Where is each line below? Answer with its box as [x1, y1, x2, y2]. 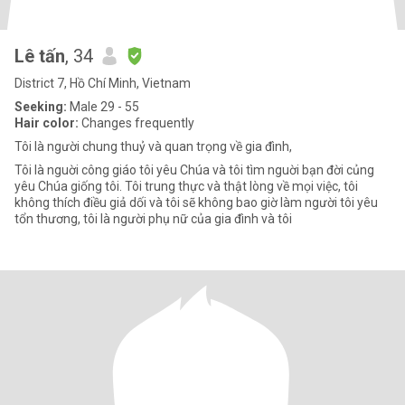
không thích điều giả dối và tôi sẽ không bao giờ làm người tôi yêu [14, 195, 378, 210]
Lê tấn [14, 45, 65, 67]
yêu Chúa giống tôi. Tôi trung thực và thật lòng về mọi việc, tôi [14, 179, 358, 193]
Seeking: [14, 99, 67, 114]
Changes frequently [79, 116, 194, 130]
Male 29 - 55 [67, 99, 139, 114]
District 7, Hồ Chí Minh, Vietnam [14, 76, 191, 90]
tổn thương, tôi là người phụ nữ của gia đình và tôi [14, 212, 292, 226]
